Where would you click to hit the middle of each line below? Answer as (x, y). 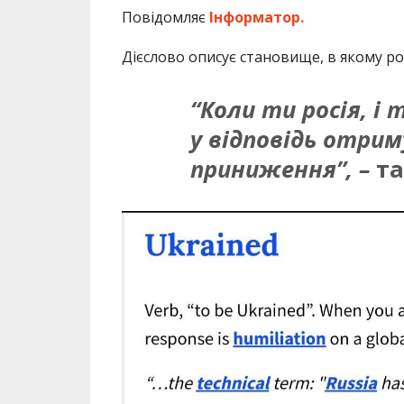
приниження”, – (283, 170)
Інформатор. (256, 18)
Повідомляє (165, 18)
